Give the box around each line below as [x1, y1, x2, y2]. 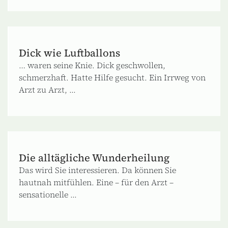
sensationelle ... [19, 188, 77, 200]
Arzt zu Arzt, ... [19, 83, 76, 95]
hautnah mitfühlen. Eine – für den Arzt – [19, 176, 174, 188]
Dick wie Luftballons [19, 45, 120, 60]
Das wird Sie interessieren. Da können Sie [19, 164, 176, 176]
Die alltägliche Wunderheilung [19, 150, 169, 165]
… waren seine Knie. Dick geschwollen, [19, 59, 165, 71]
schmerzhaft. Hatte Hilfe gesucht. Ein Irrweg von [19, 71, 206, 83]
